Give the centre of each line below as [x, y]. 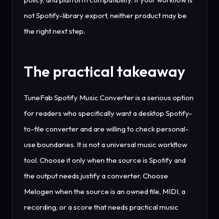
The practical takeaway [105, 72]
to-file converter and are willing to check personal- [106, 129]
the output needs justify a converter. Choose [96, 176]
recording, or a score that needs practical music [101, 207]
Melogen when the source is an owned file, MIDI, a [105, 192]
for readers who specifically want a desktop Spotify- [108, 113]
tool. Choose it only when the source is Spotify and [105, 160]
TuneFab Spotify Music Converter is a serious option [109, 98]
